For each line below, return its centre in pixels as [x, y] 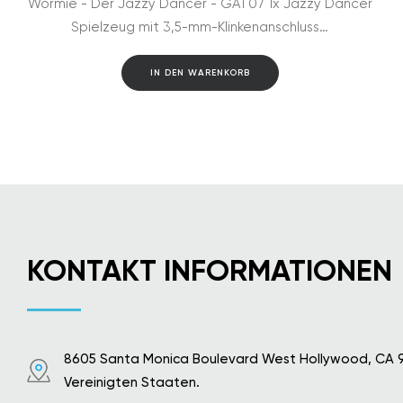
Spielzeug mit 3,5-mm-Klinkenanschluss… [200, 27]
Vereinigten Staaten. [132, 382]
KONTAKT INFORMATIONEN [210, 271]
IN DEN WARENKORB [200, 73]
